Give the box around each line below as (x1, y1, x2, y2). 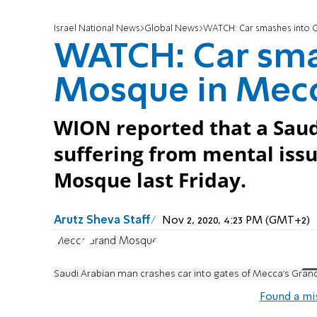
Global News (144, 24, 199, 34)
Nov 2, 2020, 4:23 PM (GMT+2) (162, 215, 310, 227)
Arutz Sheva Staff (54, 215, 151, 227)
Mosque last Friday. (54, 167, 246, 194)
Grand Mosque (87, 236, 158, 246)
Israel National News (54, 24, 140, 34)
